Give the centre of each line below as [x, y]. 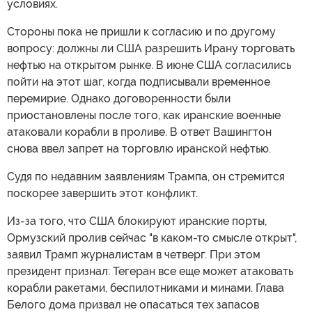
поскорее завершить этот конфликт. [102, 194]
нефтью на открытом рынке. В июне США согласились [149, 65]
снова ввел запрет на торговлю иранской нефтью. [139, 149]
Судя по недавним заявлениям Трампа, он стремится [146, 177]
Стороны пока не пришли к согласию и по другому [141, 32]
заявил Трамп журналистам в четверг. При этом [134, 255]
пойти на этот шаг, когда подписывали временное [139, 82]
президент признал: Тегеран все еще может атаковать [150, 272]
